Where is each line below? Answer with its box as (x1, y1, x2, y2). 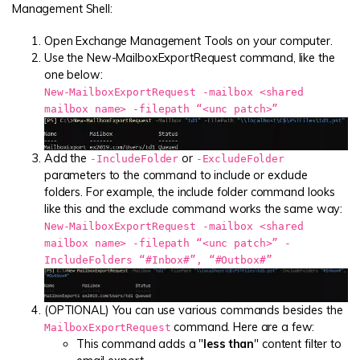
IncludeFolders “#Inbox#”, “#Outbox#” (44, 253, 272, 266)
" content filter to (254, 336, 342, 351)
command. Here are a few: (170, 319, 315, 334)
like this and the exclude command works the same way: (44, 201, 343, 216)
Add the (44, 150, 90, 166)
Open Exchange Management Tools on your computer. (44, 34, 333, 49)
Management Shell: (12, 2, 112, 17)
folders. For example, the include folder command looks (44, 184, 336, 199)
